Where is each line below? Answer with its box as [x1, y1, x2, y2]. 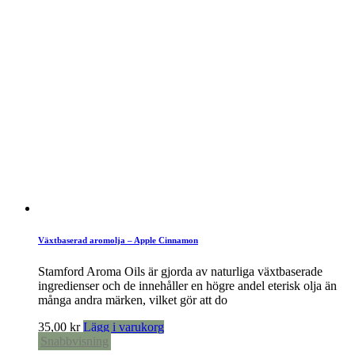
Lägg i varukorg [83, 319, 164, 334]
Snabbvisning [40, 334, 109, 348]
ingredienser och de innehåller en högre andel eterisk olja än [38, 278, 337, 292]
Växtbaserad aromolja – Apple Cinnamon [38, 235, 198, 245]
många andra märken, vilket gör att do [38, 292, 227, 307]
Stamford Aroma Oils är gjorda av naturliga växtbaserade [38, 264, 323, 278]
